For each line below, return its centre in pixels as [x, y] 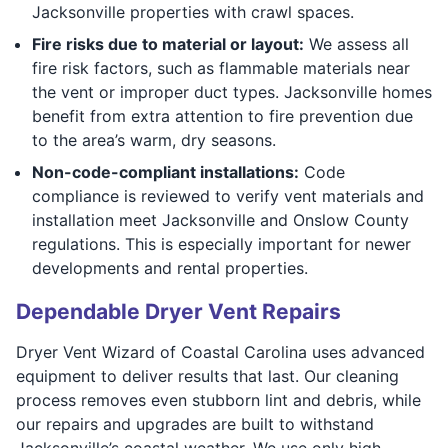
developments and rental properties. [170, 267]
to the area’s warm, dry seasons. [154, 139]
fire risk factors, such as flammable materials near [221, 67]
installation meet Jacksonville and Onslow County [220, 219]
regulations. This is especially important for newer [221, 243]
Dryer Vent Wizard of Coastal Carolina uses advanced [220, 351]
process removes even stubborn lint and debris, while [218, 399]
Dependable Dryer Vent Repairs [178, 311]
